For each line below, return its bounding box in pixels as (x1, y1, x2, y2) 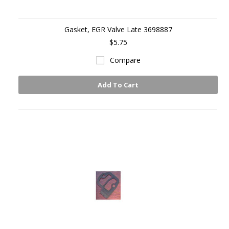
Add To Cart (98, 80, 139, 89)
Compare (109, 55, 141, 65)
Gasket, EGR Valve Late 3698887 (64, 25, 172, 34)
